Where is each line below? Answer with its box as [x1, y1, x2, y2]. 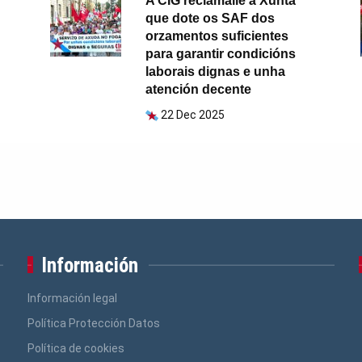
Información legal [27, 291, 117, 305]
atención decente [145, 82, 252, 96]
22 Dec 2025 [161, 107, 225, 121]
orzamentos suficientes [145, 28, 289, 43]
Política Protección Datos [27, 316, 160, 330]
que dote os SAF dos [145, 11, 276, 25]
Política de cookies [27, 341, 124, 355]
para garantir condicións [145, 46, 297, 61]
